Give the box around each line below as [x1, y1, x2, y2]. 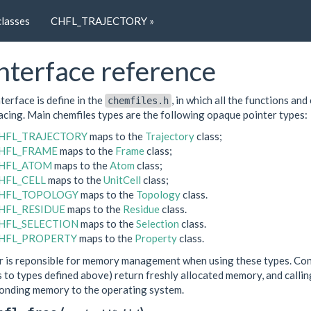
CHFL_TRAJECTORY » [51, 14, 154, 27]
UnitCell [103, 174, 141, 186]
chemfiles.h [107, 94, 169, 106]
